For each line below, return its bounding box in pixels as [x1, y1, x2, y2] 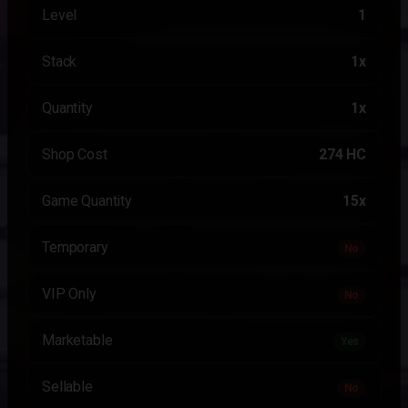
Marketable [42, 331, 113, 349]
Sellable [42, 378, 93, 395]
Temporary [42, 239, 108, 256]
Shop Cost [42, 146, 107, 163]
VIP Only [42, 285, 97, 302]
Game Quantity [42, 192, 132, 209]
